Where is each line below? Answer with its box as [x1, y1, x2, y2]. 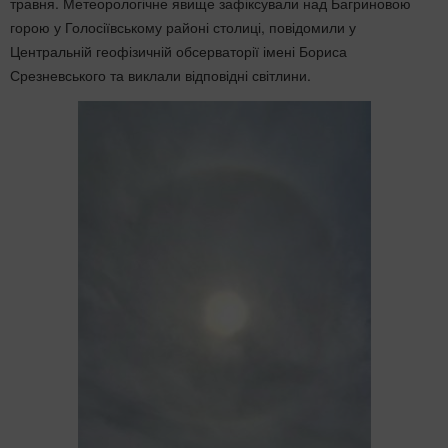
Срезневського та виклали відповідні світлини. [10, 64, 311, 85]
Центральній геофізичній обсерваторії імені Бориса [10, 40, 347, 61]
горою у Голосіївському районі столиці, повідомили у [10, 16, 356, 37]
